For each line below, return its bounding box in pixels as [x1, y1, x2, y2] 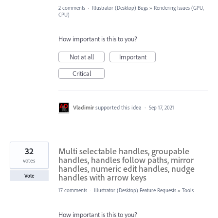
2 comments [58, 4, 85, 11]
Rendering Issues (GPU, [154, 4, 204, 11]
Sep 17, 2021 [149, 104, 174, 111]
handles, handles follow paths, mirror [58, 154, 194, 165]
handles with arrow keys [58, 171, 146, 183]
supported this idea [95, 103, 143, 111]
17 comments [58, 186, 87, 194]
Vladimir [73, 103, 94, 111]
